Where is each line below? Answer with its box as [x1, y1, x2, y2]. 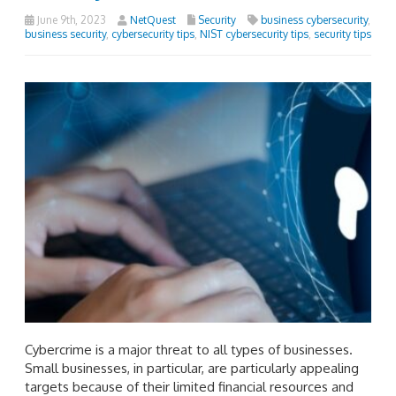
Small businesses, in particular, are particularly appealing [25, 359, 359, 377]
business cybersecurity [261, 12, 368, 27]
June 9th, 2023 [34, 12, 106, 27]
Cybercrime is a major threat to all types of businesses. [25, 340, 353, 358]
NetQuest [130, 12, 176, 27]
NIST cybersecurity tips [200, 27, 308, 41]
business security [25, 27, 106, 41]
